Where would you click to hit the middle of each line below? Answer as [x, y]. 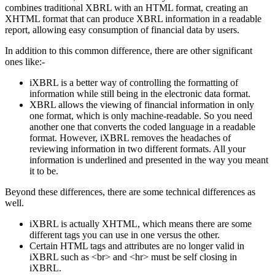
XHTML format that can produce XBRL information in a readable [133, 19]
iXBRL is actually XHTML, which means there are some [141, 224]
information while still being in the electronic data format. [141, 94]
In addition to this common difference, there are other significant [129, 51]
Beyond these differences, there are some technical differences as [130, 192]
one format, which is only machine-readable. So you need [141, 116]
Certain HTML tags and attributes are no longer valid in [137, 246]
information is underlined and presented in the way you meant [149, 160]
